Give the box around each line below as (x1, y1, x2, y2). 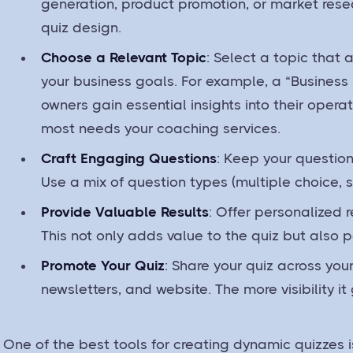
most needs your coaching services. (41, 120, 281, 136)
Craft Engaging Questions (41, 150, 217, 166)
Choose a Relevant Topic (41, 49, 207, 65)
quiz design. (41, 19, 122, 35)
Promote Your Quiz (41, 257, 165, 273)
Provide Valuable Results (41, 203, 210, 220)
